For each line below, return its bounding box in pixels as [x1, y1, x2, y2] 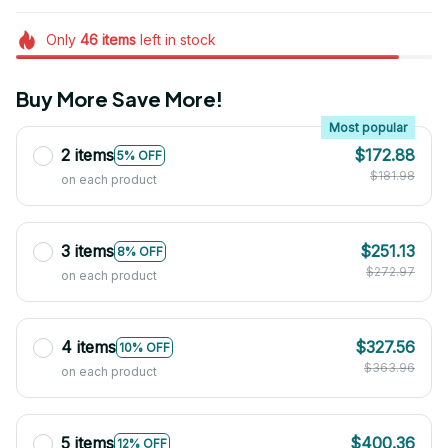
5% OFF [117, 147, 162, 163]
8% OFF [117, 243, 163, 259]
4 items [61, 337, 116, 358]
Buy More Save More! [16, 86, 223, 112]
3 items [61, 241, 114, 262]
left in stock [135, 31, 216, 49]
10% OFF [119, 339, 170, 355]
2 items [61, 145, 114, 166]
